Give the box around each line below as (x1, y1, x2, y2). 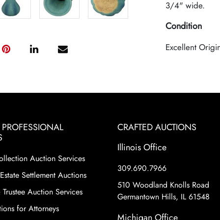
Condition (165, 20, 202, 32)
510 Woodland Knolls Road (117, 179, 209, 191)
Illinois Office (117, 141, 166, 154)
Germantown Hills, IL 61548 (117, 191, 210, 202)
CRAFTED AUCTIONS (117, 121, 196, 134)
